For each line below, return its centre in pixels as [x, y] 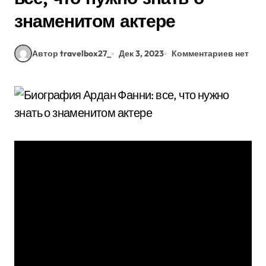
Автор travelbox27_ [72, 53]
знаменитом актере [95, 21]
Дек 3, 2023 [141, 53]
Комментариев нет [210, 53]
